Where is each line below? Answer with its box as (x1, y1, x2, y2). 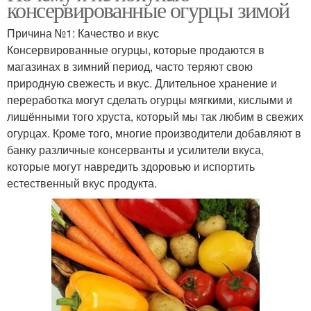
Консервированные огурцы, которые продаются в (7, 41, 264, 58)
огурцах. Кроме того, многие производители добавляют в (7, 124, 301, 141)
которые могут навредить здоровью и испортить (7, 158, 255, 174)
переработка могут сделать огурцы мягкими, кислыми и (7, 91, 292, 108)
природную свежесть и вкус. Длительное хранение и (7, 74, 277, 91)
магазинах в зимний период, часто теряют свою (7, 58, 253, 74)
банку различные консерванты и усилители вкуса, (7, 141, 264, 158)
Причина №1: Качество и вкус (7, 24, 159, 41)
